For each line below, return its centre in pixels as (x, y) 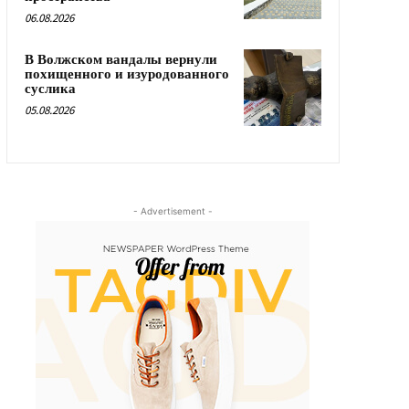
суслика (50, 89)
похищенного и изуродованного (126, 74)
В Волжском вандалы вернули (121, 59)
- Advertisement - (173, 211)
